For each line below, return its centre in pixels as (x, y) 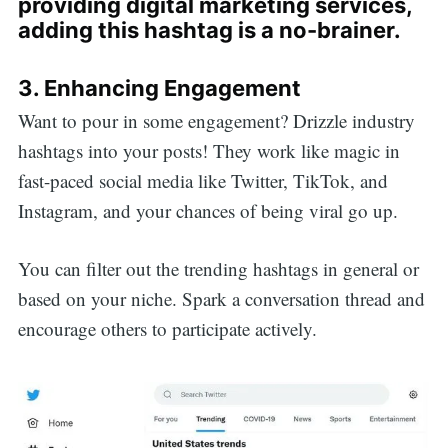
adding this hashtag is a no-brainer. (209, 30)
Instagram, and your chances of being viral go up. (207, 210)
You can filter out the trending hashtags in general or (218, 269)
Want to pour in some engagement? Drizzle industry (216, 120)
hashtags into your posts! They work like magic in (208, 150)
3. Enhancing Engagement (159, 88)
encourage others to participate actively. (167, 329)
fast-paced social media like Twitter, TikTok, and (202, 180)
